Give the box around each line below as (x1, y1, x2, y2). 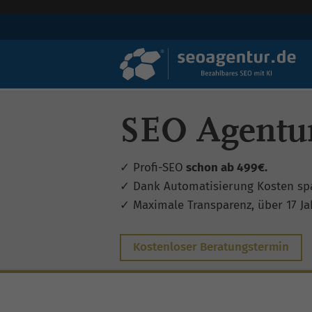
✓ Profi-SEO (120, 160, 183, 175)
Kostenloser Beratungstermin (133, 240, 289, 255)
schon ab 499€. (183, 160, 267, 175)
